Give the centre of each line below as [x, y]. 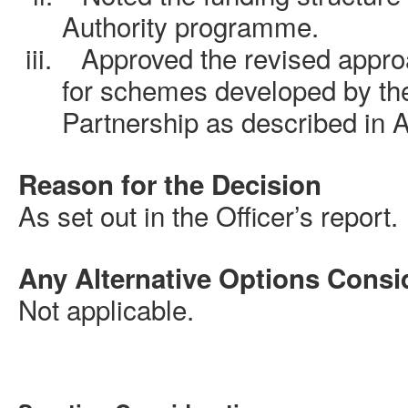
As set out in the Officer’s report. [208, 215]
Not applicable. [106, 309]
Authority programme [187, 26]
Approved [141, 58]
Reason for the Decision [170, 184]
